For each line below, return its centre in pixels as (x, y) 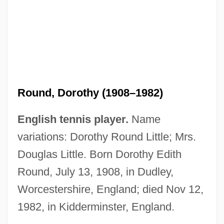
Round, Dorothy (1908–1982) (90, 92)
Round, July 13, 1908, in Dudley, (95, 171)
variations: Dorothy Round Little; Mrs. (106, 136)
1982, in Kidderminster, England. (96, 206)
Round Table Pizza (41, 217)
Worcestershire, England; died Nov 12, (110, 189)
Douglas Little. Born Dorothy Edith (99, 154)
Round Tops (29, 198)
